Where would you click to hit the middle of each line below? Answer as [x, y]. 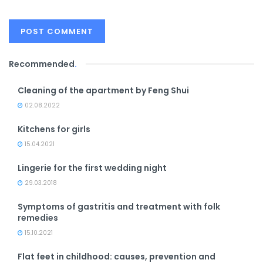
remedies [38, 218]
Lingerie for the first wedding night [92, 168]
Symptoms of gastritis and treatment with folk [119, 207]
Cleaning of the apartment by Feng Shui [103, 91]
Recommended [42, 64]
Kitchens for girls [54, 129]
